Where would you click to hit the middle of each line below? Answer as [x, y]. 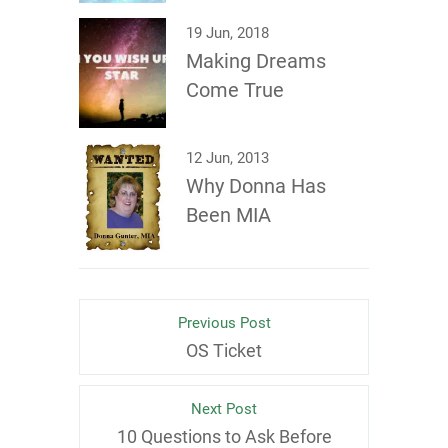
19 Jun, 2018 [227, 33]
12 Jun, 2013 [227, 158]
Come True [235, 90]
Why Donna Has [256, 186]
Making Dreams [256, 61]
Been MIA [228, 215]
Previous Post [224, 323]
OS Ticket [224, 350]
